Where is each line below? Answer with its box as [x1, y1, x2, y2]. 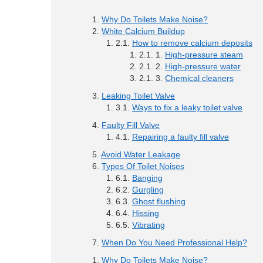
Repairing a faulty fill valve [132, 132, 229, 142]
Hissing [132, 208, 159, 218]
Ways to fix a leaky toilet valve [132, 103, 242, 113]
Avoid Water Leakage [101, 150, 180, 160]
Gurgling [132, 185, 164, 195]
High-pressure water [165, 62, 241, 72]
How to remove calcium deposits [132, 38, 252, 48]
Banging [132, 173, 163, 183]
